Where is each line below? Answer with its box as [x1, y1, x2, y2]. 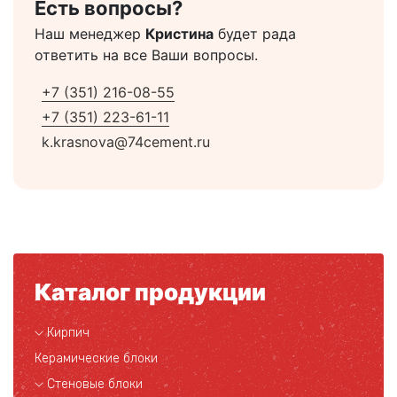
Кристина [145, 25, 214, 43]
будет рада [214, 25, 296, 43]
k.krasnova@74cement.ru [42, 133, 210, 151]
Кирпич [47, 325, 90, 340]
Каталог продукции [35, 278, 266, 306]
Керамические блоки [35, 351, 158, 366]
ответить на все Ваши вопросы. [35, 46, 258, 64]
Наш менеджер [35, 25, 145, 43]
